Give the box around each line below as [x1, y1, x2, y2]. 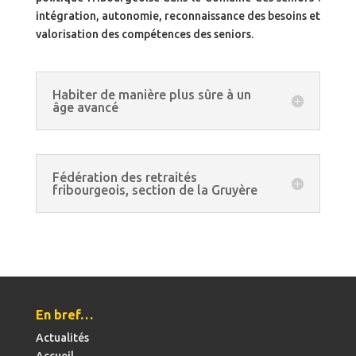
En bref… [35, 308, 93, 323]
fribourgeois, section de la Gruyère [52, 183, 257, 198]
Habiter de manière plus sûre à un [52, 87, 251, 103]
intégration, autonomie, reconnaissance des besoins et [35, 10, 321, 23]
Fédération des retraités [52, 170, 197, 185]
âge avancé [52, 100, 118, 115]
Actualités [35, 331, 89, 345]
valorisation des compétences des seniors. [35, 28, 253, 41]
